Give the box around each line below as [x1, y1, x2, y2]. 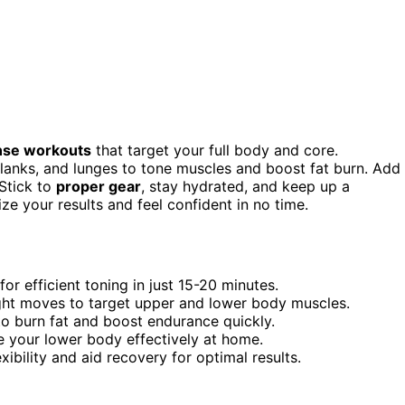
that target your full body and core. [91, 140, 338, 159]
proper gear [56, 176, 141, 195]
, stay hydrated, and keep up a [141, 176, 350, 195]
